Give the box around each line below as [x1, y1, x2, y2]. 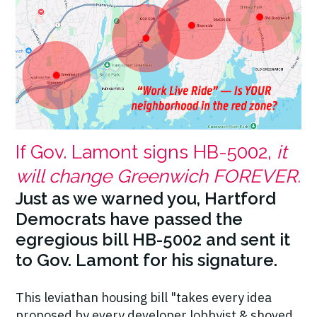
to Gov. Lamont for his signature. [16, 249, 282, 270]
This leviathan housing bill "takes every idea [16, 289, 272, 306]
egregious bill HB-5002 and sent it [16, 229, 290, 250]
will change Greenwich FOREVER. [16, 165, 301, 187]
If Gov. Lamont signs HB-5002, [16, 141, 277, 163]
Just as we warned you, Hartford [16, 188, 276, 209]
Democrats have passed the [16, 208, 243, 229]
